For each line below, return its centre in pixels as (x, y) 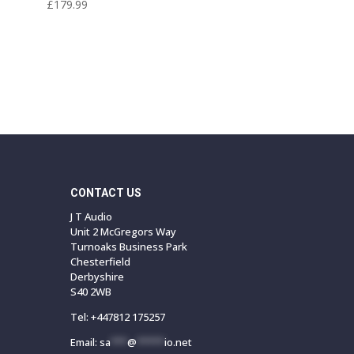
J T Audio (92, 217)
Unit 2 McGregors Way (124, 232)
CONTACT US (106, 193)
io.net (179, 343)
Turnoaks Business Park (129, 247)
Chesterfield (101, 262)
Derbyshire (98, 277)
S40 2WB (91, 292)
